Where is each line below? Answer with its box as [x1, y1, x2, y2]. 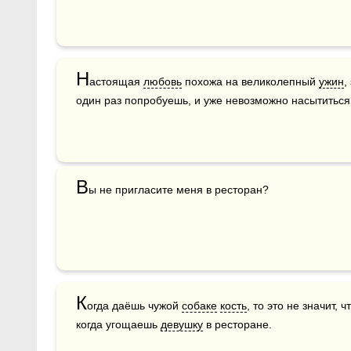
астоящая [89, 74, 143, 88]
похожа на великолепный [182, 74, 319, 88]
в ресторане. [203, 317, 272, 331]
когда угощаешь [76, 317, 161, 331]
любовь [143, 74, 182, 88]
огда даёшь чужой [87, 299, 182, 312]
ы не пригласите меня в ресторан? [89, 183, 269, 196]
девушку [161, 317, 203, 331]
